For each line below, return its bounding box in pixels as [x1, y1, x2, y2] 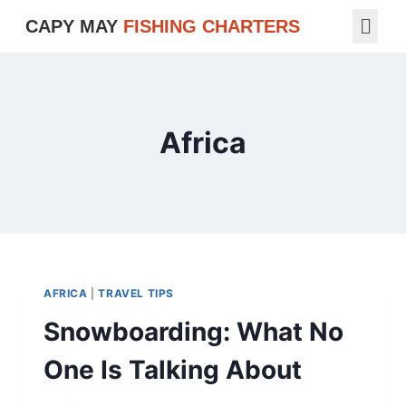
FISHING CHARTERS [122, 16, 300, 37]
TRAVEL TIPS [98, 286, 174, 301]
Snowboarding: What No [43, 316, 343, 348]
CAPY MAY [24, 16, 123, 37]
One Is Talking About [43, 354, 302, 386]
